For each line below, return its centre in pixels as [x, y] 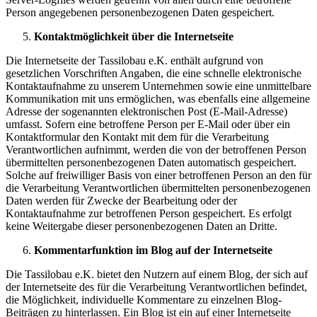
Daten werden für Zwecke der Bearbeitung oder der [121, 201]
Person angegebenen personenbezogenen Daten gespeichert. [140, 12]
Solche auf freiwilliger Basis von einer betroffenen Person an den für [158, 175]
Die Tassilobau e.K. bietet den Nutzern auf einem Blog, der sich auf [157, 274]
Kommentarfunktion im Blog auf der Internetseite [153, 250]
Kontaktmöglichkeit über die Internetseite [134, 36]
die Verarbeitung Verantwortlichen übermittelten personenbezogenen [158, 188]
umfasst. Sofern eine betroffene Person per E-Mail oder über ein [148, 124]
